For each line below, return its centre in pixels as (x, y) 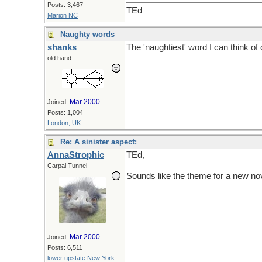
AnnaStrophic (76, 155)
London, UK (64, 123)
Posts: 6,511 (65, 247)
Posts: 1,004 (65, 112)
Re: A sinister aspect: (99, 142)
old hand (59, 58)
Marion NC (63, 15)
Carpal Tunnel (67, 166)
